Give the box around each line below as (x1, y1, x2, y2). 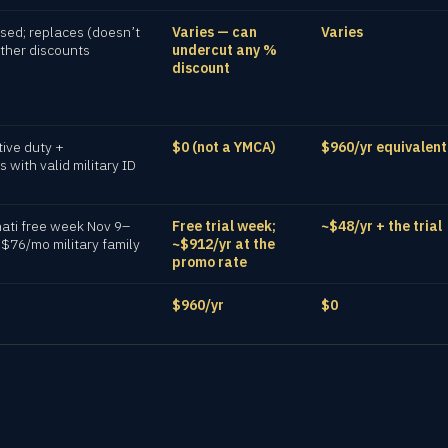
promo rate (172, 253, 247, 271)
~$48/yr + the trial (321, 217, 442, 235)
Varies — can (172, 23, 257, 41)
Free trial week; (172, 217, 276, 235)
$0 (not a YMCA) (172, 138, 276, 156)
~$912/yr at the (172, 235, 275, 253)
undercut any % (172, 41, 277, 59)
